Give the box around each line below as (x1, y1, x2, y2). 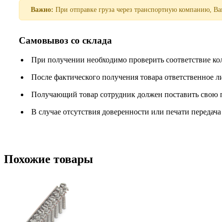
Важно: (31, 6, 54, 14)
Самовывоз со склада (19, 35, 112, 46)
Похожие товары (4, 153, 93, 166)
